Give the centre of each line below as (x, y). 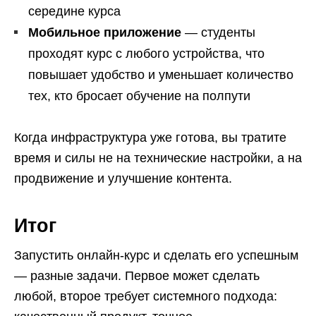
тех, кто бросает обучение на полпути (139, 96)
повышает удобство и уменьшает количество (161, 75)
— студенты (218, 32)
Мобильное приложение (105, 32)
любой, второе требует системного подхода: (146, 296)
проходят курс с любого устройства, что (146, 54)
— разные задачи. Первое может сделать (137, 276)
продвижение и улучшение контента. (123, 178)
